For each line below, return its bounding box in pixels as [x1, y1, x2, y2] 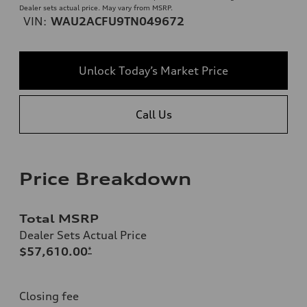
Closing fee [19, 288, 79, 303]
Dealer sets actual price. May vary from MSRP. [19, 3, 173, 12]
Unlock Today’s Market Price [79, 63, 228, 77]
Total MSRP [19, 211, 99, 225]
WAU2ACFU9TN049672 [51, 14, 184, 28]
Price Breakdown [19, 168, 191, 189]
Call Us [135, 107, 172, 121]
